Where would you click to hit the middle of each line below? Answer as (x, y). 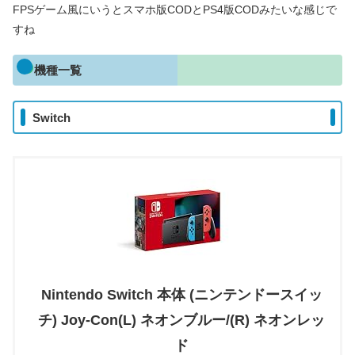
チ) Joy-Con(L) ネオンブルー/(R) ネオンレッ (181, 320)
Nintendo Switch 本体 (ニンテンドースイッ (181, 294)
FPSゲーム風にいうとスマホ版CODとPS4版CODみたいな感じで (175, 9)
